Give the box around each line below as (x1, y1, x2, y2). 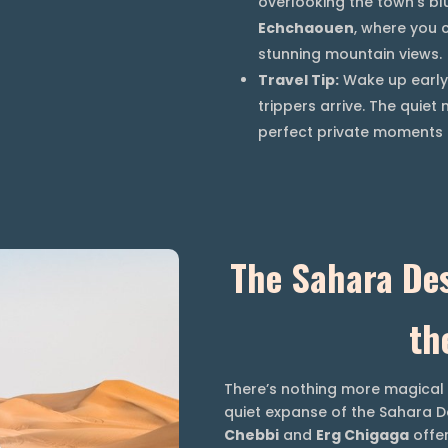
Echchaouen (258, 17, 354, 38)
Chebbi (224, 425, 279, 446)
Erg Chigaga (316, 425, 409, 446)
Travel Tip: (258, 69, 339, 90)
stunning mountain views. (258, 43, 442, 64)
